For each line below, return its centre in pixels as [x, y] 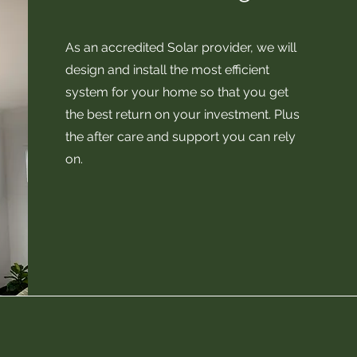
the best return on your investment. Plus [183, 114]
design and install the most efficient [169, 70]
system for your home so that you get [177, 92]
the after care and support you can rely [181, 137]
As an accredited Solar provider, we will [181, 47]
